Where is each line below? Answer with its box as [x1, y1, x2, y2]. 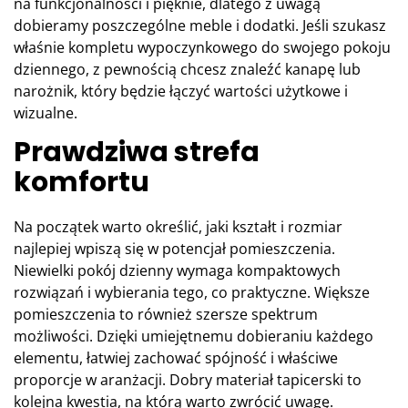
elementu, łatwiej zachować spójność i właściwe [14, 348, 338, 369]
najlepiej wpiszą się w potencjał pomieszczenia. [14, 239, 335, 260]
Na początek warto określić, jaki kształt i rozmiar [14, 217, 342, 238]
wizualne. [14, 103, 81, 124]
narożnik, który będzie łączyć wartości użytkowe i [14, 81, 348, 102]
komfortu [14, 163, 149, 202]
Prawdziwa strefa [14, 133, 260, 172]
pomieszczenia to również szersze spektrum [14, 304, 318, 325]
